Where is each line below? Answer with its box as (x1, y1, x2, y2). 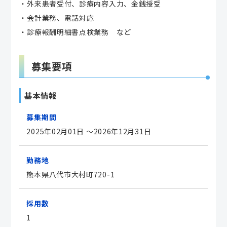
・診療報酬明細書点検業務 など (19, 27, 131, 37)
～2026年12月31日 (86, 126, 152, 136)
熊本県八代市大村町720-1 (26, 169, 115, 179)
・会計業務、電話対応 (19, 13, 94, 23)
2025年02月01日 (26, 126, 85, 136)
